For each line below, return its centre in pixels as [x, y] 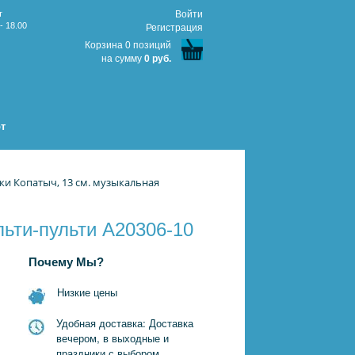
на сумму [123, 59]
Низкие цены [87, 292]
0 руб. [158, 59]
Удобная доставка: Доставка [125, 323]
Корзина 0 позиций [128, 45]
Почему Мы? [66, 262]
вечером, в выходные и [113, 338]
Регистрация [174, 28]
